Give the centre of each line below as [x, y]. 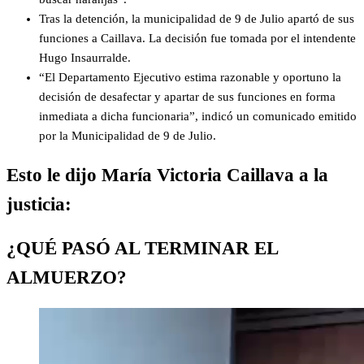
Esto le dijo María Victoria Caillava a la [167, 175]
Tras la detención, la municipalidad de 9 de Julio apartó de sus [197, 19]
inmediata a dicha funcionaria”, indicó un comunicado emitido [198, 117]
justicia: [39, 204]
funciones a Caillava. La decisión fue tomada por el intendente [197, 39]
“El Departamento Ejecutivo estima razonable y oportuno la [190, 78]
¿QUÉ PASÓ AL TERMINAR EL [142, 249]
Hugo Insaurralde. [85, 58]
